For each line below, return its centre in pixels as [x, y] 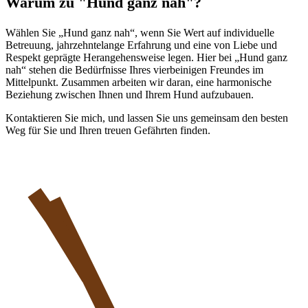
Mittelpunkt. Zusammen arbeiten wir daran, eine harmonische [139, 82]
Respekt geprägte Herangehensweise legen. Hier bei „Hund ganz [146, 57]
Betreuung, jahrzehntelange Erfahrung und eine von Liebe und [141, 45]
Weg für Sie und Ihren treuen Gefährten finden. [108, 130]
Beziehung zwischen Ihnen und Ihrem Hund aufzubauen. [130, 94]
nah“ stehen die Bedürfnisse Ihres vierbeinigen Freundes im [134, 69]
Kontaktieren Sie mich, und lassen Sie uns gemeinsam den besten [147, 118]
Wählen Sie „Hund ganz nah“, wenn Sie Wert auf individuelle [140, 32]
